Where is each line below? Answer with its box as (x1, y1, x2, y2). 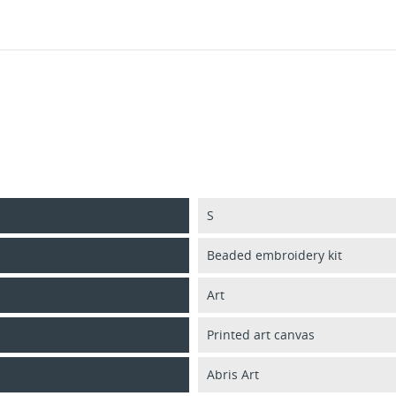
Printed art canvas (207, 325, 315, 343)
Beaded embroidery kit (207, 246, 342, 263)
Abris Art (207, 365, 259, 383)
